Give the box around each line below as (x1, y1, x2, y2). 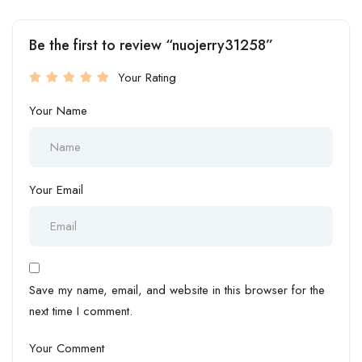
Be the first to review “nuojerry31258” (29, 35, 273, 56)
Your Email (29, 181, 83, 199)
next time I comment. (29, 302, 133, 320)
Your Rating (118, 69, 176, 86)
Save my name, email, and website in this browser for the (29, 281, 325, 299)
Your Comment (29, 339, 104, 357)
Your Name (29, 102, 87, 120)
